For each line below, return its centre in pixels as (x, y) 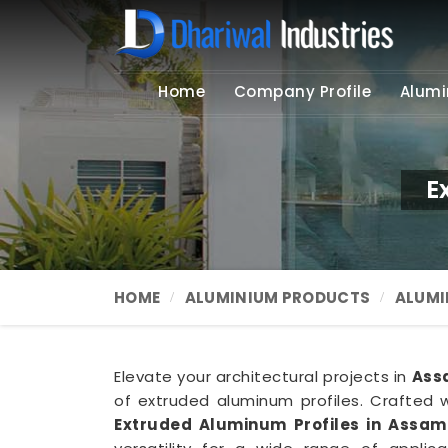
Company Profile (302, 91)
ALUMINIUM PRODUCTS (277, 297)
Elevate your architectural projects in (263, 376)
